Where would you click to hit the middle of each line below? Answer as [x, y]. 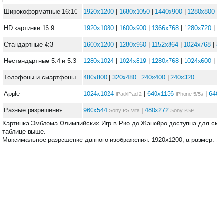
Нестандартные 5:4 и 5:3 [40, 61]
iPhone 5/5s [190, 94]
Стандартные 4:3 [29, 44]
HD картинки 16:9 [29, 28]
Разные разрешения [33, 110]
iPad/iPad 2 [129, 94]
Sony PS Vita [124, 110]
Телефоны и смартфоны [40, 77]
